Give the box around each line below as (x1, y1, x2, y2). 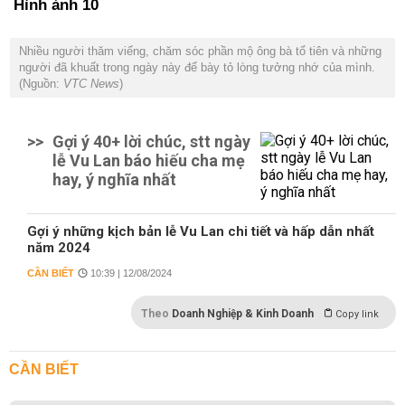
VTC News (60, 77, 119, 90)
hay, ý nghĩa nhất (52, 170, 176, 189)
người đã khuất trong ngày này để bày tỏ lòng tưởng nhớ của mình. (19, 61, 375, 74)
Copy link (335, 308, 379, 320)
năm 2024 (27, 240, 90, 256)
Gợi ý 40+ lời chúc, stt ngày (52, 132, 250, 151)
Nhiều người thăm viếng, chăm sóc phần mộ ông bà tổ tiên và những (19, 44, 381, 58)
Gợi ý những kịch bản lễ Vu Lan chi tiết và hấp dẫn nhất (27, 223, 374, 240)
